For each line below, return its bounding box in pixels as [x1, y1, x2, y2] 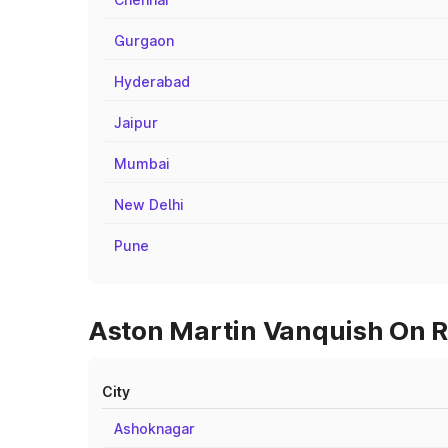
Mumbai [114, 155, 170, 172]
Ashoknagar [114, 420, 195, 437]
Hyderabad [114, 73, 190, 90]
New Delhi [114, 196, 184, 213]
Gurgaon [114, 32, 174, 49]
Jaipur [114, 114, 158, 131]
